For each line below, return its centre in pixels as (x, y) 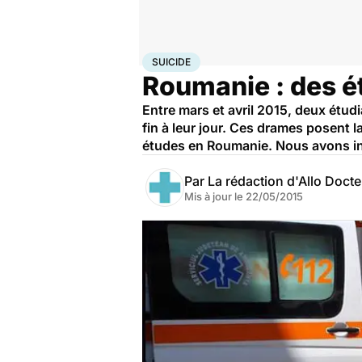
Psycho (235, 59)
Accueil (159, 59)
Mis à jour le (215, 196)
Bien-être (198, 59)
